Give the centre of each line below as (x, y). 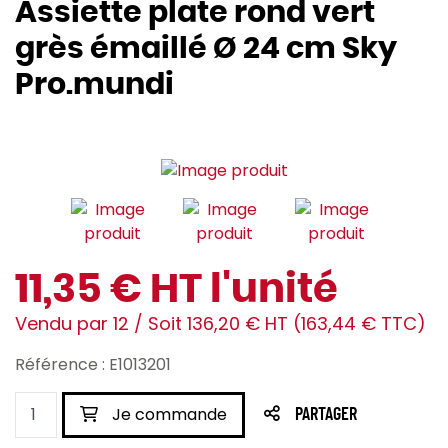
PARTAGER (326, 415)
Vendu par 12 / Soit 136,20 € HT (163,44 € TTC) (220, 324)
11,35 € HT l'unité (176, 290)
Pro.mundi (94, 85)
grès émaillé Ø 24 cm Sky (206, 49)
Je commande (167, 415)
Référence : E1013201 (93, 365)
